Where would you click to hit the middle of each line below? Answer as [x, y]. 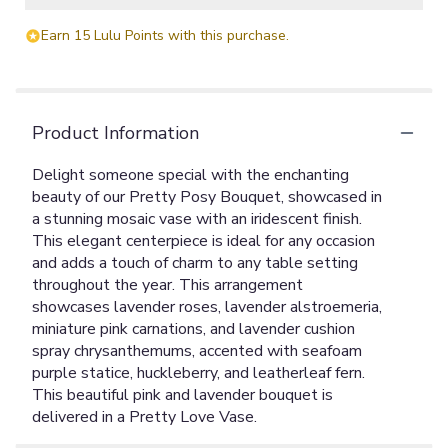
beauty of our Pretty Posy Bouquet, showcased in [207, 196]
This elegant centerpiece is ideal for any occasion [203, 240]
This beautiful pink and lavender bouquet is [182, 394]
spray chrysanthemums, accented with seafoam [197, 350]
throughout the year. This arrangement [167, 284]
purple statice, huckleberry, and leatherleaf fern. [198, 372]
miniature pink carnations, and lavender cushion [193, 328]
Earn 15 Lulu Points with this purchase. [165, 35]
